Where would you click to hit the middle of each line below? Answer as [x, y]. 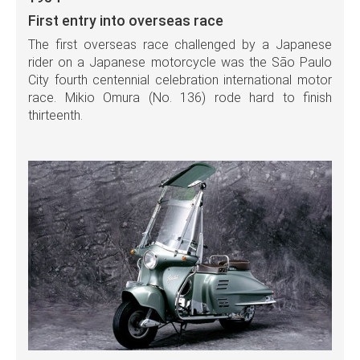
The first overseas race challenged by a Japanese [180, 44]
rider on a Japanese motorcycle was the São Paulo [180, 62]
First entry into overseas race [126, 20]
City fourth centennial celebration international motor [180, 80]
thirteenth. [55, 115]
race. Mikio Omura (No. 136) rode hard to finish [180, 97]
